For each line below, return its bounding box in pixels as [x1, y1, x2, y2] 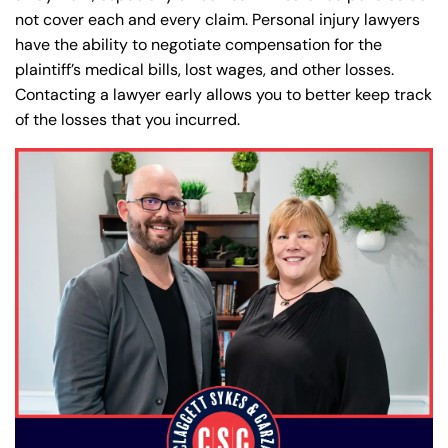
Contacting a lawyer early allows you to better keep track [15, 83, 432, 105]
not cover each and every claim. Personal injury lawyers [15, 8, 420, 30]
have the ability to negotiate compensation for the [15, 33, 382, 55]
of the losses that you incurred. [15, 108, 240, 130]
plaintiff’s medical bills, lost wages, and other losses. [15, 58, 394, 80]
